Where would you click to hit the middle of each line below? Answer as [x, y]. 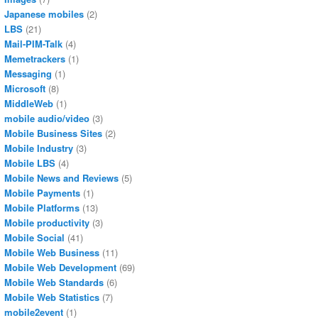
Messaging [28, 74]
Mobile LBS [30, 163]
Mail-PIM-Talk [33, 44]
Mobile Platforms [42, 208]
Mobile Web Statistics [52, 297]
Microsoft [25, 89]
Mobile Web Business [52, 253]
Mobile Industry [39, 148]
